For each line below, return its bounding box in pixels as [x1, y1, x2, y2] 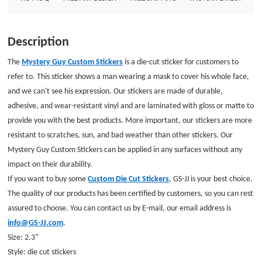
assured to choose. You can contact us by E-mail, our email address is [8, 202, 232, 213]
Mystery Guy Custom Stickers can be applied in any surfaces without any [8, 143, 243, 154]
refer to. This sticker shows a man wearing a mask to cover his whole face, [8, 70, 250, 81]
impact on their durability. [8, 158, 93, 169]
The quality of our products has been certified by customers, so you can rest [8, 187, 254, 198]
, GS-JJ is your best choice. [169, 173, 253, 184]
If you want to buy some [8, 173, 88, 184]
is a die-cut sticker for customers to [123, 56, 239, 67]
